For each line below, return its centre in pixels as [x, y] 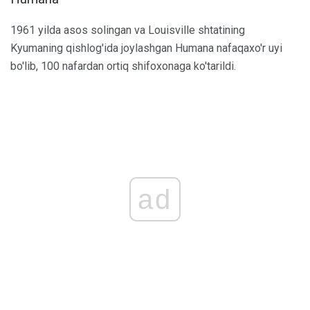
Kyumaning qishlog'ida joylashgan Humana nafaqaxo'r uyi [146, 48]
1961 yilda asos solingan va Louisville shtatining [128, 30]
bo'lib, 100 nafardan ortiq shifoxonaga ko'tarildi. [123, 66]
